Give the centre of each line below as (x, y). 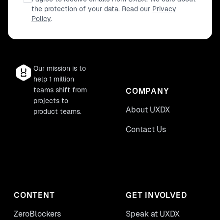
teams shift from (60, 90)
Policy (41, 19)
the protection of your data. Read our (91, 9)
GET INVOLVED (156, 195)
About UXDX (148, 110)
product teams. (57, 111)
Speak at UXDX (153, 214)
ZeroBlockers (38, 214)
